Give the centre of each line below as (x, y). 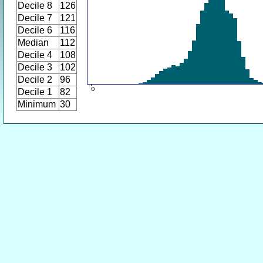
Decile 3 (35, 67)
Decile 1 (35, 92)
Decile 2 (35, 80)
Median (33, 43)
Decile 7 (35, 18)
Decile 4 (35, 55)
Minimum (37, 104)
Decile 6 (35, 30)
